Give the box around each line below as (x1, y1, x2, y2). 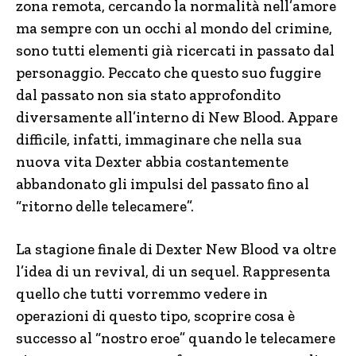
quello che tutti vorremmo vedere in (16, 284, 268, 303)
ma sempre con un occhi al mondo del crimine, (16, 19, 332, 37)
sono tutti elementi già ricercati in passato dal (16, 41, 335, 60)
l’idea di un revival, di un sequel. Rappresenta (16, 262, 331, 281)
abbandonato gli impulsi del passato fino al (16, 175, 309, 193)
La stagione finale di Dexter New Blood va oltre (16, 240, 336, 258)
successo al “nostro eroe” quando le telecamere (16, 329, 335, 347)
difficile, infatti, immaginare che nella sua (16, 130, 302, 149)
